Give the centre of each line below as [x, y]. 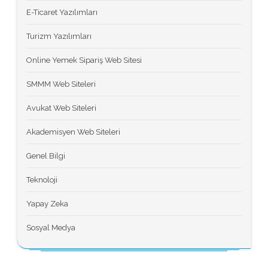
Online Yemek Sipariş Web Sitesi [84, 60]
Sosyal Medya [51, 227]
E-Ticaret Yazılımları [62, 12]
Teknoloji [42, 179]
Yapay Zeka [47, 203]
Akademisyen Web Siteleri [73, 132]
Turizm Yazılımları [59, 36]
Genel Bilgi [46, 156]
